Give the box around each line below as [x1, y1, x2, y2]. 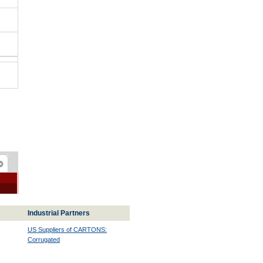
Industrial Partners [28, 209, 90, 217]
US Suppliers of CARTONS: [28, 226, 107, 233]
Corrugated [28, 236, 60, 244]
